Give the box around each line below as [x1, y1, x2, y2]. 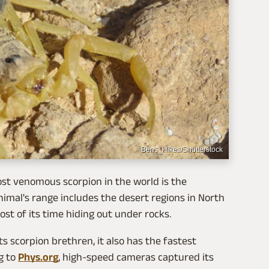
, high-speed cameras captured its [58, 251, 214, 264]
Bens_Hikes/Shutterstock [141, 145, 223, 154]
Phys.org [18, 251, 58, 264]
